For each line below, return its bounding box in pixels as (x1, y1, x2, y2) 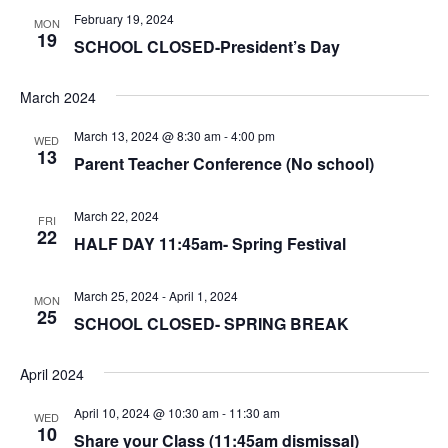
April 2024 (19, 363, 84, 384)
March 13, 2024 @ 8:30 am (73, 126, 221, 144)
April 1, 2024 (168, 286, 238, 304)
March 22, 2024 (73, 206, 159, 224)
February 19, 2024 (73, 9, 174, 27)
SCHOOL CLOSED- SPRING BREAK (73, 311, 349, 335)
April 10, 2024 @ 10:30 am (73, 403, 219, 421)
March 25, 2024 (73, 286, 159, 304)
